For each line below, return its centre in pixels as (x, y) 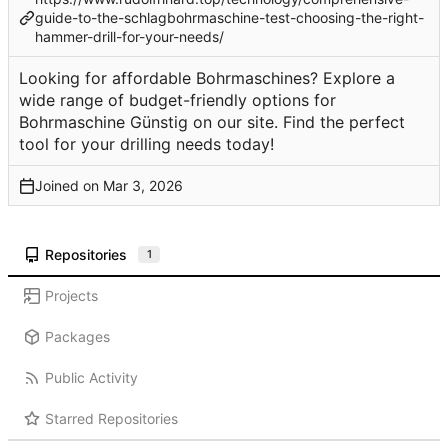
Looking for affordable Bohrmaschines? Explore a (207, 78)
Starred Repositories (111, 419)
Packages (77, 337)
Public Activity (91, 378)
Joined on (69, 186)
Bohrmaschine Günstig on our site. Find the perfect (212, 122)
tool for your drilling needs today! (146, 144)
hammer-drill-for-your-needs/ (129, 37)
